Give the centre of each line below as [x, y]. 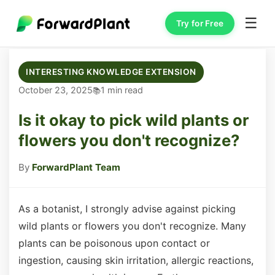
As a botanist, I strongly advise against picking [127, 209]
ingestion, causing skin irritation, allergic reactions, [136, 260]
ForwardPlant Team [76, 167]
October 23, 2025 [56, 90]
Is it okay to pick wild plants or [134, 120]
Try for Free [200, 23]
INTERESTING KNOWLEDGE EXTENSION [111, 72]
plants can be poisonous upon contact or [114, 243]
